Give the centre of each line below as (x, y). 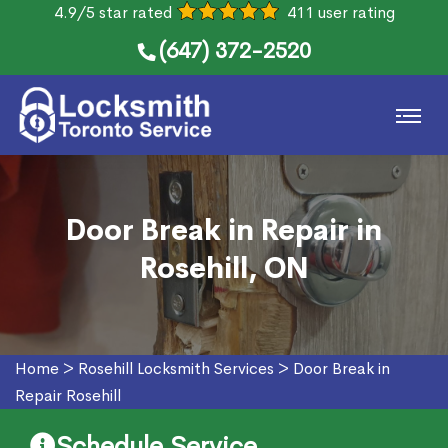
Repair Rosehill (68, 395)
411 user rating (340, 12)
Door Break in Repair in (224, 230)
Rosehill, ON (224, 268)
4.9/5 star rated (112, 12)
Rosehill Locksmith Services (176, 368)
